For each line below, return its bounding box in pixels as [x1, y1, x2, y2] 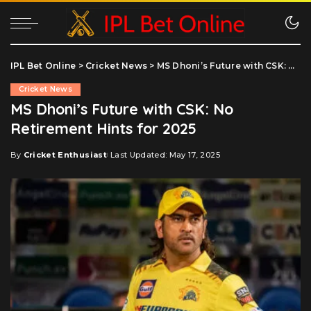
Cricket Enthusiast [23, 150, 107, 160]
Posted [10, 155, 43, 165]
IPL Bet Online [10, 60, 76, 71]
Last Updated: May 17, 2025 [110, 150, 220, 160]
